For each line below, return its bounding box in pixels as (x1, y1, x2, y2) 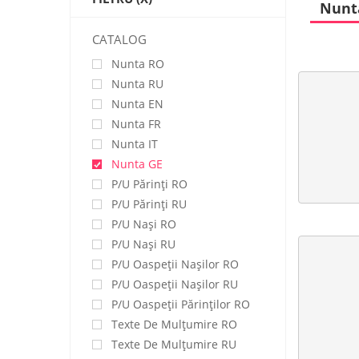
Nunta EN (111, 96, 163, 111)
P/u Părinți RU (111, 196, 187, 212)
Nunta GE (111, 156, 163, 171)
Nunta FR (111, 116, 161, 131)
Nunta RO (111, 56, 164, 71)
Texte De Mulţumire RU (111, 337, 236, 352)
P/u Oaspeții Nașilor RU (111, 276, 238, 292)
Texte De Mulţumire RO (111, 317, 237, 332)
